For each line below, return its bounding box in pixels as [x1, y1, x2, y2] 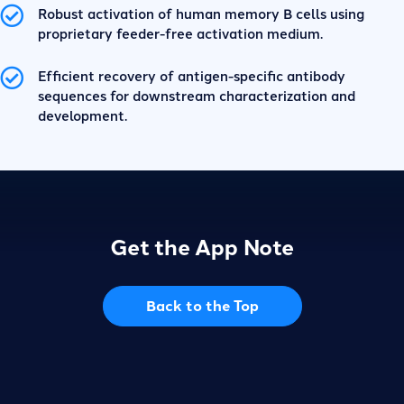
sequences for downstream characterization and [38, 85, 355, 105]
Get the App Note [110, 229, 294, 262]
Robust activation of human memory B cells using [38, 3, 364, 23]
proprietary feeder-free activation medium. [38, 23, 323, 42]
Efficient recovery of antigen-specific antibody [38, 65, 345, 85]
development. [38, 105, 127, 124]
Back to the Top [145, 295, 259, 317]
